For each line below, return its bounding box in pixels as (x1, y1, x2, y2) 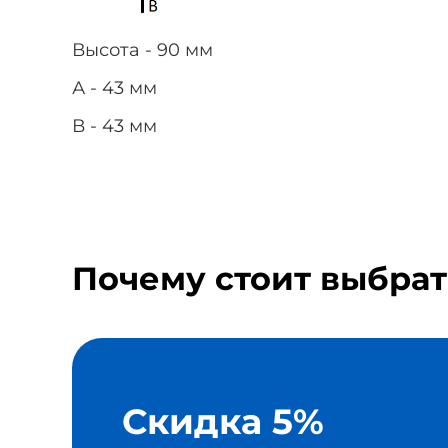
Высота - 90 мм (72, 39, 213, 62)
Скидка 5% (122, 399, 324, 443)
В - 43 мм (72, 115, 157, 138)
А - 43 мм (72, 77, 157, 100)
